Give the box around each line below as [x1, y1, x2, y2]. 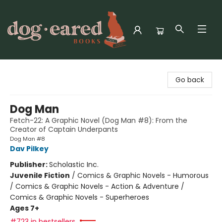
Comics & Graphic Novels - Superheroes [10, 192, 149, 202]
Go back [175, 75, 204, 85]
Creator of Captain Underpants [10, 124, 118, 134]
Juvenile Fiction [10, 170, 70, 180]
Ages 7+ [10, 203, 39, 213]
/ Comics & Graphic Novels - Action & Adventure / [10, 181, 184, 191]
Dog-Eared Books [7, 64, 66, 74]
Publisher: [10, 160, 49, 169]
